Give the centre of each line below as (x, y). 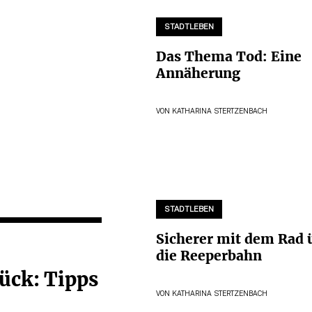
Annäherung (198, 73)
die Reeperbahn (209, 256)
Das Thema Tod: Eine (229, 57)
